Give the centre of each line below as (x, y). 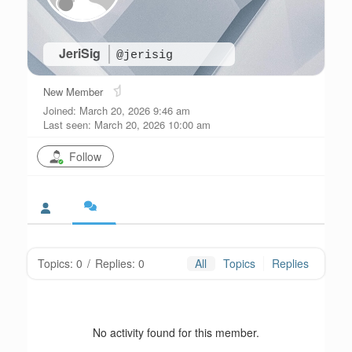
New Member (73, 92)
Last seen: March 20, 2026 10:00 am (127, 125)
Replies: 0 (120, 263)
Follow (85, 156)
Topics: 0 (60, 263)
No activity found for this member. (176, 332)
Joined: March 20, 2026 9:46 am (117, 110)
